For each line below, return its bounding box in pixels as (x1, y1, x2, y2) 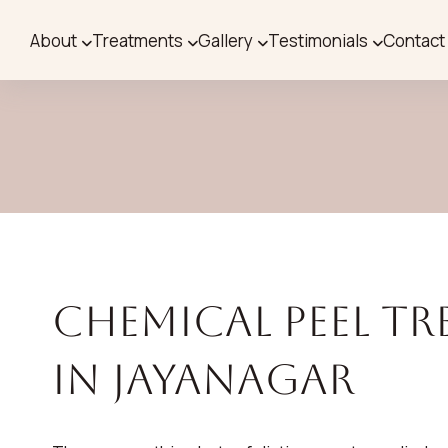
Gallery (198, 28, 253, 52)
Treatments (92, 28, 183, 52)
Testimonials (268, 28, 368, 52)
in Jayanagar (52, 355, 355, 404)
